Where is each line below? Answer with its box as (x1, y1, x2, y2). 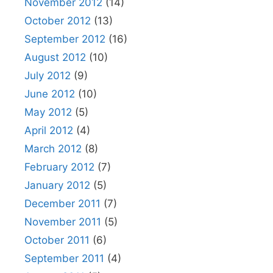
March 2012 (24, 143, 82, 155)
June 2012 (24, 88, 75, 100)
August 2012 (24, 51, 86, 63)
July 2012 (24, 69, 71, 82)
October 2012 (24, 15, 91, 27)
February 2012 (24, 161, 94, 173)
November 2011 (24, 216, 101, 228)
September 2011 (24, 252, 104, 264)
